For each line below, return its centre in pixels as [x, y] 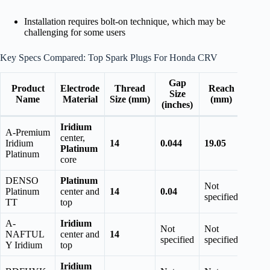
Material [80, 99]
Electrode [80, 88]
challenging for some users [75, 33]
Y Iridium [24, 245]
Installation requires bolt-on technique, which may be [125, 22]
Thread [130, 88]
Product [28, 88]
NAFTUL [25, 234]
